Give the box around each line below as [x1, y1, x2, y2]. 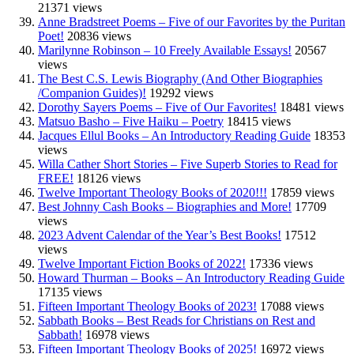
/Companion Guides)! [38, 86, 146, 100]
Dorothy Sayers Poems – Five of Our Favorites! [38, 100, 277, 115]
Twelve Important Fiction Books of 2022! [38, 257, 246, 271]
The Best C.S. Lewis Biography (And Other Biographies [38, 72, 322, 86]
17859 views [270, 186, 334, 200]
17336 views [249, 257, 313, 271]
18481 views [280, 100, 344, 115]
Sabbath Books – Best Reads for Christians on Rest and [38, 314, 315, 328]
